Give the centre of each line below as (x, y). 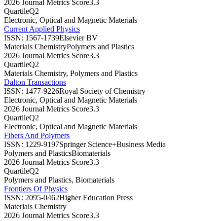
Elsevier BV (78, 37)
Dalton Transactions (35, 82)
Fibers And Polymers (37, 135)
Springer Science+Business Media (112, 144)
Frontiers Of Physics (36, 188)
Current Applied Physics (42, 29)
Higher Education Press (96, 197)
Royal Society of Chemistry (102, 91)
